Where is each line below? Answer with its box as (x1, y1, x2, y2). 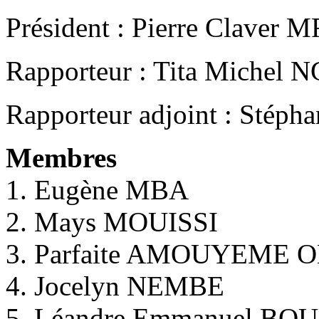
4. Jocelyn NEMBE (6, 270, 224, 301)
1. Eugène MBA (6, 174, 189, 205)
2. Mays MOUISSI (6, 206, 218, 237)
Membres (6, 142, 117, 173)
